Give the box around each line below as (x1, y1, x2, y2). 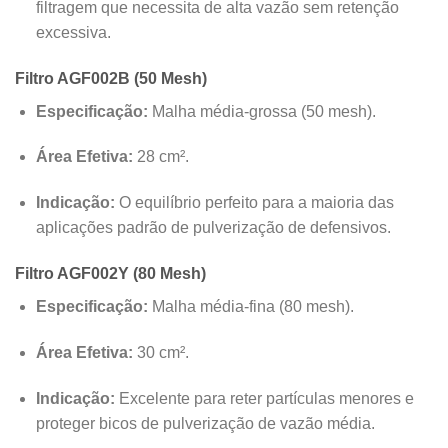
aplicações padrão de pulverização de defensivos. (35, 219, 391, 237)
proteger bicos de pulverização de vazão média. (35, 414, 375, 432)
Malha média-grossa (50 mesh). (147, 102, 376, 120)
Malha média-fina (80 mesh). (147, 298, 354, 316)
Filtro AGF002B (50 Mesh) (15, 69, 207, 87)
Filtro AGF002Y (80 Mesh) (15, 265, 206, 283)
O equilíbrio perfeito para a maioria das (114, 194, 394, 212)
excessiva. (35, 23, 111, 41)
